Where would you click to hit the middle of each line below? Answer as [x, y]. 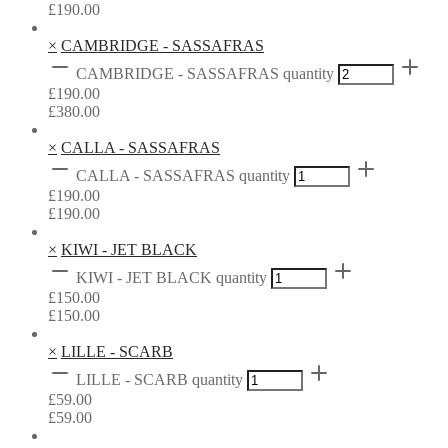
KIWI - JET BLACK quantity [171, 278]
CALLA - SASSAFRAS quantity [183, 176]
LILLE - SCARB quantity [159, 380]
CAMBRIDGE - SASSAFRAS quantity [205, 74]
